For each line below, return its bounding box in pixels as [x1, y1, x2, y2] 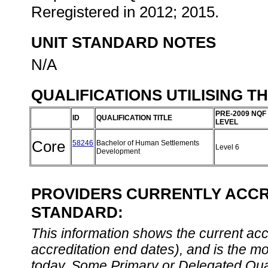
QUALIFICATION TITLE [96, 114, 172, 122]
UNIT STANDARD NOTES [31, 33, 216, 51]
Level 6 [215, 143, 241, 151]
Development [96, 147, 142, 156]
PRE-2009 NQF [215, 109, 266, 118]
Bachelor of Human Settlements [96, 139, 199, 147]
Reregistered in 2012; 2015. [31, 3, 223, 21]
